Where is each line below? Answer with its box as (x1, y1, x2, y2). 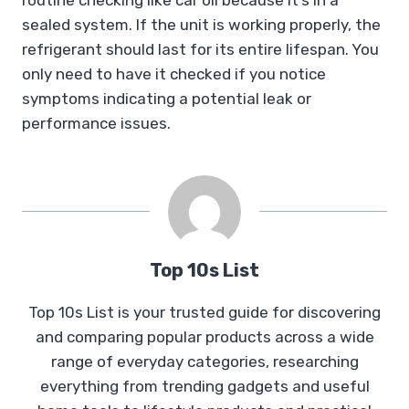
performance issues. (22, 114, 171, 133)
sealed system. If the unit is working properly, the (22, 16, 381, 35)
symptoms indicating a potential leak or (22, 89, 311, 109)
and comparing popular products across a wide (35, 328, 374, 347)
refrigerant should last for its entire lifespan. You (22, 40, 379, 59)
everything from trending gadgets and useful (39, 377, 370, 396)
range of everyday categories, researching (50, 352, 359, 372)
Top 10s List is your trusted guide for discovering (28, 303, 381, 322)
